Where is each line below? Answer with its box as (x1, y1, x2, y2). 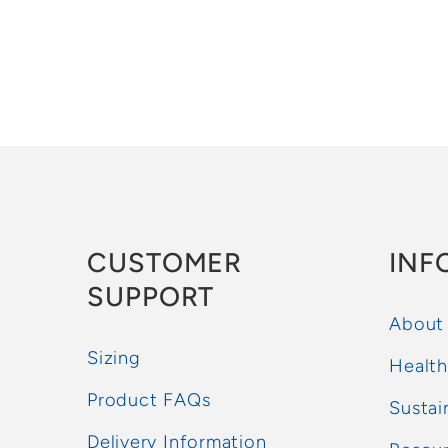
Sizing (87, 346, 141, 369)
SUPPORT (87, 279, 215, 313)
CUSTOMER (87, 245, 243, 279)
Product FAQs (87, 388, 211, 411)
